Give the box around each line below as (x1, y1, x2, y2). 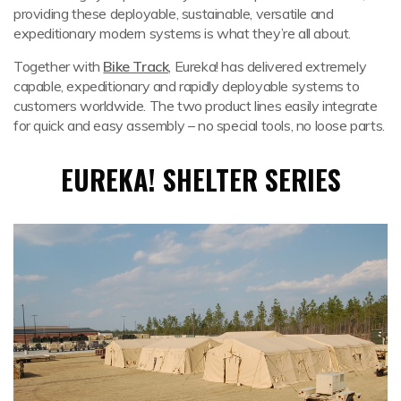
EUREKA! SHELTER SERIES (60, 158, 341, 200)
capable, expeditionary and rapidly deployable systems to (13, 76, 360, 95)
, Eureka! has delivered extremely (168, 56, 367, 75)
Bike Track (103, 56, 169, 75)
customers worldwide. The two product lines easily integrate (13, 96, 378, 115)
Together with (13, 56, 104, 75)
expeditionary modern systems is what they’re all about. (13, 23, 352, 42)
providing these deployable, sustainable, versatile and (13, 4, 334, 22)
